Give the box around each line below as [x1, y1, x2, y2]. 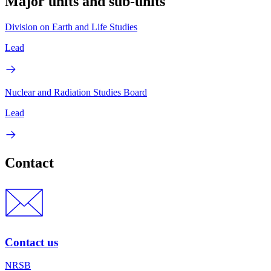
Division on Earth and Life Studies [5, 21, 137, 32]
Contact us [5, 235, 58, 249]
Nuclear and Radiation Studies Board [5, 87, 147, 97]
